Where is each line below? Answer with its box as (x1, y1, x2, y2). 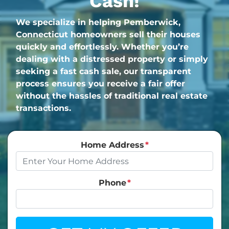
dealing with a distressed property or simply (16, 54, 208, 64)
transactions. (16, 103, 71, 113)
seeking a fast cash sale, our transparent (16, 66, 191, 76)
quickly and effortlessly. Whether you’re (16, 42, 189, 52)
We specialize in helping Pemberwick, (16, 17, 180, 27)
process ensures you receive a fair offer (16, 79, 185, 88)
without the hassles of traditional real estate (16, 91, 208, 101)
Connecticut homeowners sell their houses (16, 30, 200, 39)
